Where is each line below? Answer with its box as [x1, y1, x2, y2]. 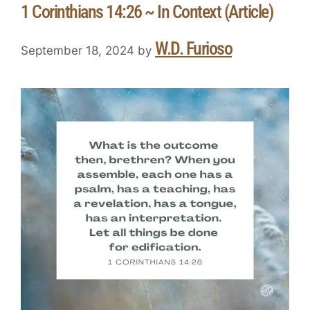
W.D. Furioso [155, 37, 232, 59]
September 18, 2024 [21, 43, 134, 57]
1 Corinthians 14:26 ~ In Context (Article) [21, 1, 273, 23]
